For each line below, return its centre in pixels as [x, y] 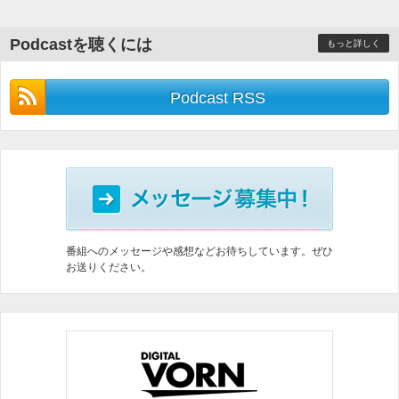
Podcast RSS [217, 98]
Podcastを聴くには [81, 45]
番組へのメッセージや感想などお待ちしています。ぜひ [199, 252]
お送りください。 [109, 268]
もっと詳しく [354, 44]
